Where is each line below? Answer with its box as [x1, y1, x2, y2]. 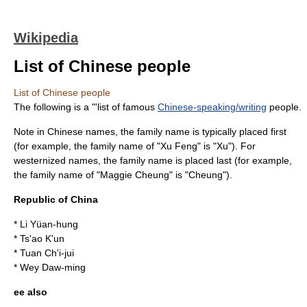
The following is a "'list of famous [14, 101, 158, 112]
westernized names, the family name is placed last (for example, [14, 155, 292, 166]
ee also [14, 286, 47, 297]
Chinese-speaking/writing [158, 101, 267, 112]
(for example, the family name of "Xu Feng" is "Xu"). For [14, 140, 256, 151]
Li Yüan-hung [20, 219, 78, 230]
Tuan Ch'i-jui [20, 247, 74, 258]
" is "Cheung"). [169, 169, 232, 180]
